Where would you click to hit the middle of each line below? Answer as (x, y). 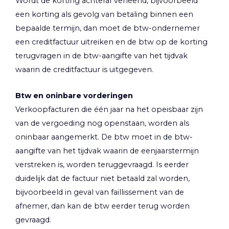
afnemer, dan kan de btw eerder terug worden (102, 206)
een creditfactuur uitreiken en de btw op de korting (111, 42)
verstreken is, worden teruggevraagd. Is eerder (102, 164)
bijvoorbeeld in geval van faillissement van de (100, 192)
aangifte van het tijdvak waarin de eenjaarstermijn (107, 151)
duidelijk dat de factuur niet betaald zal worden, (102, 178)
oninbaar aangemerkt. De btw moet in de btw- (104, 137)
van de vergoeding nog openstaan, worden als (102, 123)
